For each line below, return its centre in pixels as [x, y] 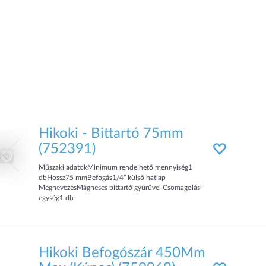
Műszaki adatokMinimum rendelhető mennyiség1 [116, 167]
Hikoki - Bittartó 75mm [111, 134]
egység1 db [56, 198]
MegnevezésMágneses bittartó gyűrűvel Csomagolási [121, 188]
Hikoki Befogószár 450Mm [122, 253]
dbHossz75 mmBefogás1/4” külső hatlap [102, 178]
